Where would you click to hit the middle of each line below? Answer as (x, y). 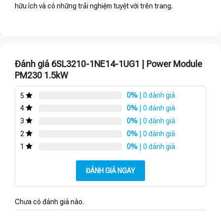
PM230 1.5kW (41, 75)
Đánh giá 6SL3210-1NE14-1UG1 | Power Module (109, 64)
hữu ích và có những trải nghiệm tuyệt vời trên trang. (94, 6)
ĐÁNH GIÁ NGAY (110, 170)
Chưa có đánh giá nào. (49, 202)
